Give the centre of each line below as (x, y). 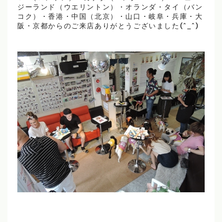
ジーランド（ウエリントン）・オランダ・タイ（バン (110, 8)
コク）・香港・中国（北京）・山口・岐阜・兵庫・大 (110, 17)
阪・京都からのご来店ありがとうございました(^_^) (108, 27)
